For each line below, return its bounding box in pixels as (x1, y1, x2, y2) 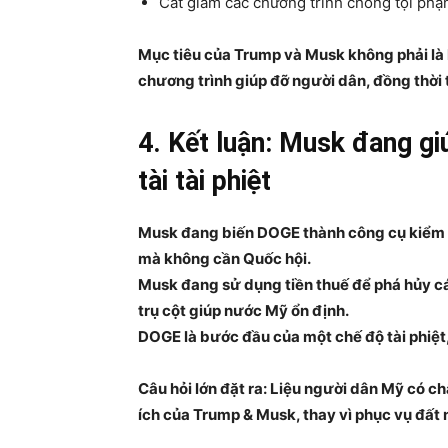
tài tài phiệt (138, 165, 271, 197)
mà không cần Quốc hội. (138, 249, 311, 268)
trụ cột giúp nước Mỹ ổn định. (138, 301, 349, 320)
